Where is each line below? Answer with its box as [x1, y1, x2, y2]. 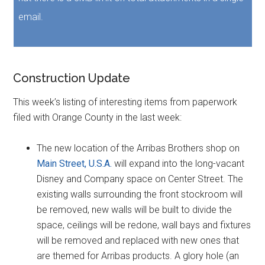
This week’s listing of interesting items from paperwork [13, 96, 238, 108]
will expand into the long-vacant [112, 157, 245, 169]
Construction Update [13, 70, 131, 85]
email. [18, 11, 43, 22]
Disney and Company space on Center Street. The [37, 173, 244, 185]
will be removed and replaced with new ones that [37, 234, 240, 246]
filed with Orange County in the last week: [13, 111, 182, 123]
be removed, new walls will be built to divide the [37, 203, 232, 215]
